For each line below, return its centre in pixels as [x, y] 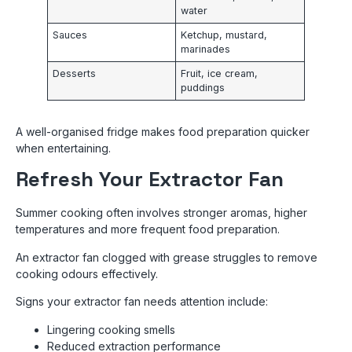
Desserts [75, 73]
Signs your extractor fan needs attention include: [142, 302]
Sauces [70, 35]
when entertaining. [63, 148]
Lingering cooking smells [111, 329]
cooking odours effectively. [87, 273]
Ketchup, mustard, [224, 35]
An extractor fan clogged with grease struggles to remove [167, 257]
